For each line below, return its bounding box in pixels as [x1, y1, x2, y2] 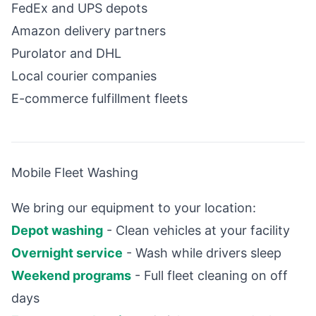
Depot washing [11, 223, 103, 238]
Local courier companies [11, 68, 157, 84]
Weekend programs [11, 268, 131, 284]
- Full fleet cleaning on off [131, 268, 288, 284]
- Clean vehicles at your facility [103, 223, 290, 238]
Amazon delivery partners [11, 23, 166, 39]
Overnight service [11, 245, 123, 261]
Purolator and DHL [11, 46, 121, 61]
